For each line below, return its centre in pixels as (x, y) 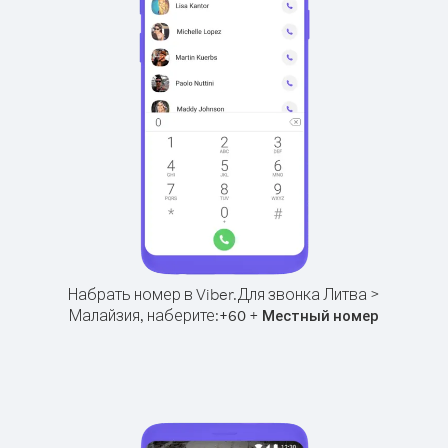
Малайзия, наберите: (144, 315)
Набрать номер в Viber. (152, 294)
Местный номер (320, 315)
